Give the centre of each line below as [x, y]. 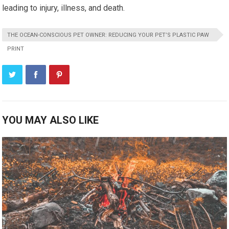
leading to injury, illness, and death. [64, 8]
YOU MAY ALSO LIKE [51, 120]
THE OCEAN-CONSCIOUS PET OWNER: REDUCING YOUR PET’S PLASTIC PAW [108, 35]
